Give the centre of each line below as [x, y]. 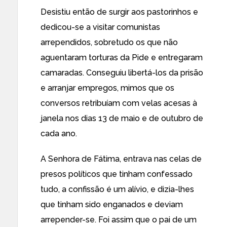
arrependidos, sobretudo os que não [109, 42]
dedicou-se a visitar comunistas [100, 27]
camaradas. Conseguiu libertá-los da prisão [122, 73]
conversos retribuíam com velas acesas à [119, 103]
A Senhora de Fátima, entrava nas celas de [121, 159]
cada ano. [59, 134]
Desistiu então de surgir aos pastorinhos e [119, 12]
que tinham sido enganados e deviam [112, 204]
